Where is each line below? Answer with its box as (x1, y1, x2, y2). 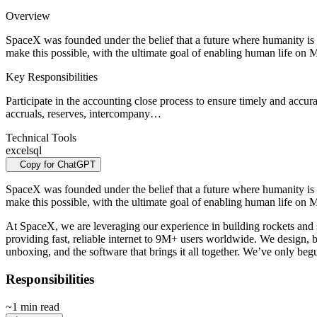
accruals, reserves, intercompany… (6, 108, 161, 120)
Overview (6, 10, 50, 23)
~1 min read (6, 300, 59, 313)
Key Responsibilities (6, 71, 98, 83)
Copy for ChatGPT (20, 159, 96, 171)
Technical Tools (6, 132, 76, 144)
